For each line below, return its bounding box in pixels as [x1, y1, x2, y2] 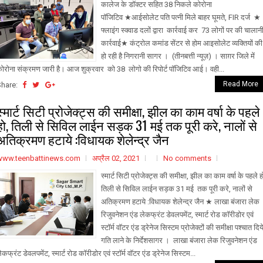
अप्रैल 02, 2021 [92, 154, 140, 163]
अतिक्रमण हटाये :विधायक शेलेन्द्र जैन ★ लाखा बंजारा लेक [101, 197, 259, 206]
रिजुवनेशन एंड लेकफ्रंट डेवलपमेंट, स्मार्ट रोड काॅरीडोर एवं [101, 210, 254, 219]
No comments [163, 154, 211, 163]
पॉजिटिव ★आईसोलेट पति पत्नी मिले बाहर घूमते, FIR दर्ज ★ [101, 13, 261, 22]
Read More [223, 80, 258, 88]
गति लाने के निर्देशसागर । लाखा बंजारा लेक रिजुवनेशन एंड [101, 236, 257, 245]
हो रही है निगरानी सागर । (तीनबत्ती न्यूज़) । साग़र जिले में [101, 52, 255, 60]
